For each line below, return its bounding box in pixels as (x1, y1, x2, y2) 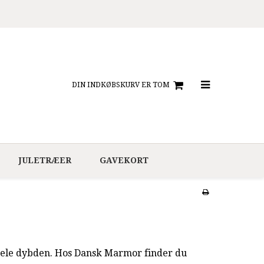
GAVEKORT (99, 155, 148, 165)
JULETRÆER (18, 155, 71, 165)
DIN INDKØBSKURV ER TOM (71, 81, 170, 90)
